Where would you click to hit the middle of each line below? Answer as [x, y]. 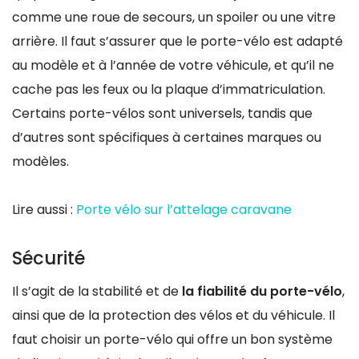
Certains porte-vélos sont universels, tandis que [162, 114]
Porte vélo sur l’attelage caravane [184, 210]
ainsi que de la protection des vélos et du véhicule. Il [173, 315]
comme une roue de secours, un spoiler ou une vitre [174, 18]
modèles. [40, 162]
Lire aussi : [44, 210]
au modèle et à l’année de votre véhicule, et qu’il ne [173, 66]
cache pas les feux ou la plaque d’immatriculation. [169, 90]
